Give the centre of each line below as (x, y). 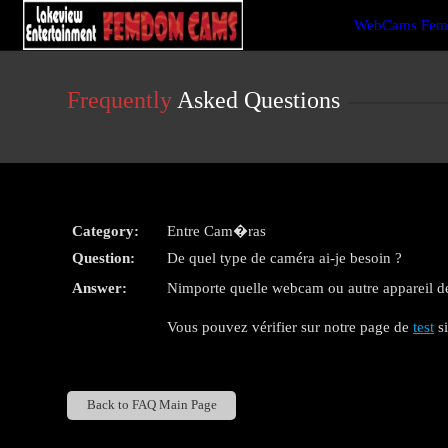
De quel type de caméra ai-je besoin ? (285, 258)
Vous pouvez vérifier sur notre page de (290, 327)
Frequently (120, 100)
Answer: (100, 288)
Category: (106, 231)
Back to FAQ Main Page (151, 405)
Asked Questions (256, 100)
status (37, 46)
